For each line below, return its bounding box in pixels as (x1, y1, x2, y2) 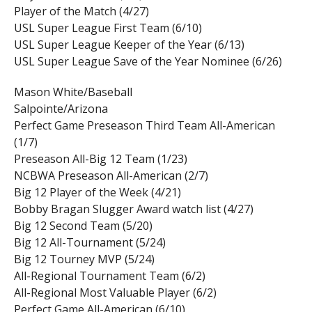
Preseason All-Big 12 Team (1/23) (13, 151, 187, 167)
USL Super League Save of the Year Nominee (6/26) (13, 54, 282, 70)
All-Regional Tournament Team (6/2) (13, 268, 205, 284)
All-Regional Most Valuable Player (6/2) (13, 285, 217, 301)
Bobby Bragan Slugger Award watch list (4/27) (13, 201, 253, 217)
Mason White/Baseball (13, 84, 132, 100)
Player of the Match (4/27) (13, 3, 149, 19)
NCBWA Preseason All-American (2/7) (13, 168, 208, 184)
